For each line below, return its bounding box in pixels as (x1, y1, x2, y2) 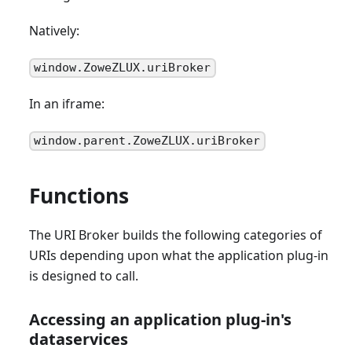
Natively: (28, 22, 79, 40)
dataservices (28, 328, 128, 350)
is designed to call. (28, 266, 138, 284)
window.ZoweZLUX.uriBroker (34, 60, 211, 75)
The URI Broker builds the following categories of (28, 225, 322, 244)
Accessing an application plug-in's (28, 308, 291, 330)
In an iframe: (28, 95, 104, 113)
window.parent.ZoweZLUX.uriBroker (34, 134, 261, 148)
